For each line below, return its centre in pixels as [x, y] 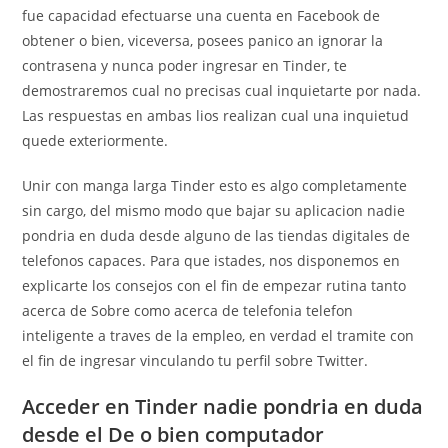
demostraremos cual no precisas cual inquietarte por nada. [222, 91]
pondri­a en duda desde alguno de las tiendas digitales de [216, 236]
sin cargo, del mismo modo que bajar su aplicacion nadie [214, 211]
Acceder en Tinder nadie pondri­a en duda [223, 407]
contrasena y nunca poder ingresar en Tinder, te [185, 66]
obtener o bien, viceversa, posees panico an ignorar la [203, 41]
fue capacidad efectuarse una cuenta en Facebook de [201, 16]
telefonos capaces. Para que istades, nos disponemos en [211, 261]
